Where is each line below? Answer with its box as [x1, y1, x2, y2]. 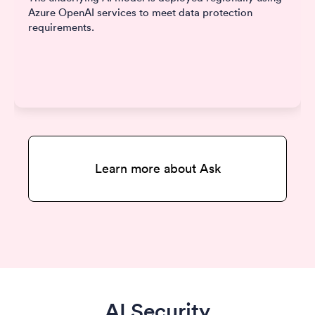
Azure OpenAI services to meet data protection [28, 6, 252, 20]
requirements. [28, 20, 94, 34]
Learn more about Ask [94, 160, 221, 177]
